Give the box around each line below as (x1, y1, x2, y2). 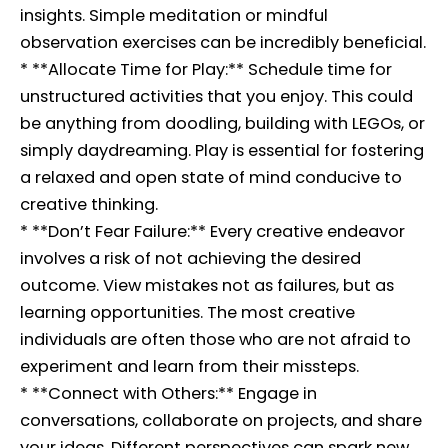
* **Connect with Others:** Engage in (20, 382, 317, 406)
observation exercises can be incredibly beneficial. (20, 31, 426, 55)
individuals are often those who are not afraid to (20, 328, 411, 352)
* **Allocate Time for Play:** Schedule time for (20, 58, 392, 82)
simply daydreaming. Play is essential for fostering (20, 139, 424, 163)
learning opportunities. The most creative (20, 301, 355, 325)
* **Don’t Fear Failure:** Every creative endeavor (20, 220, 405, 244)
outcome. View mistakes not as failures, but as (20, 274, 394, 298)
